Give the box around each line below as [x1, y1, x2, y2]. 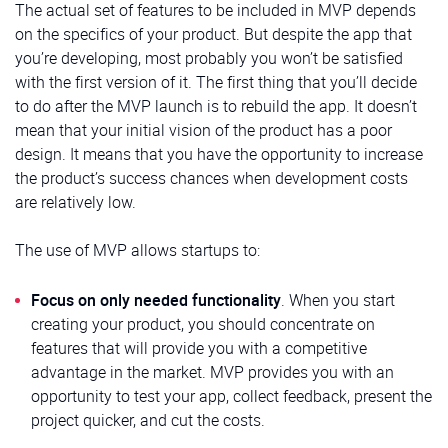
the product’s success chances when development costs [15, 166, 408, 189]
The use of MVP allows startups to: [15, 238, 260, 261]
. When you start [281, 288, 395, 311]
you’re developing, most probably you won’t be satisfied [15, 46, 403, 69]
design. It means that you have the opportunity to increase [15, 142, 423, 165]
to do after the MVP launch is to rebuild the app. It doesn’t [15, 94, 417, 117]
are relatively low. [15, 190, 136, 213]
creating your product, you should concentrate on [31, 312, 375, 335]
